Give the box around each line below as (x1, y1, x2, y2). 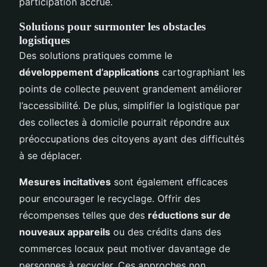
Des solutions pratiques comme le (19, 49, 172, 61)
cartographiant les (159, 66, 245, 78)
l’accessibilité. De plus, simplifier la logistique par (19, 99, 240, 111)
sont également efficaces (111, 175, 228, 188)
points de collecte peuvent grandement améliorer (19, 82, 242, 95)
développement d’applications (19, 66, 159, 78)
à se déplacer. (19, 149, 82, 162)
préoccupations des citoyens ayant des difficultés (19, 132, 244, 145)
